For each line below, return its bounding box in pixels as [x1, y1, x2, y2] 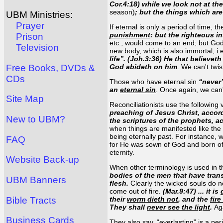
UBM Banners [6, 175, 66, 186]
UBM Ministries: [6, 9, 73, 20]
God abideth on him [110, 62, 177, 71]
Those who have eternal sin [110, 77, 199, 86]
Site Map [6, 94, 44, 105]
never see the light [147, 203, 210, 211]
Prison [16, 31, 43, 42]
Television [16, 42, 59, 53]
